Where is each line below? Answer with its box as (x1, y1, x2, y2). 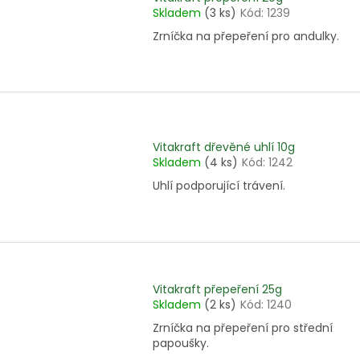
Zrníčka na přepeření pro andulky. (153, 28, 339, 45)
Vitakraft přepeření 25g (153, 281, 282, 298)
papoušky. (153, 335, 209, 352)
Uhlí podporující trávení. (153, 178, 285, 194)
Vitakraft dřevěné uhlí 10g (153, 139, 295, 156)
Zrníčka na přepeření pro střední (153, 320, 333, 337)
